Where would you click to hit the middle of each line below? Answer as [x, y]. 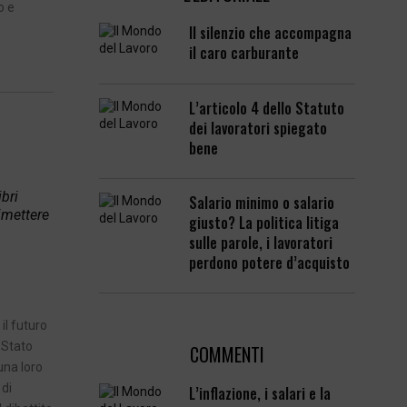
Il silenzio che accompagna [271, 33]
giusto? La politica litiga [264, 222]
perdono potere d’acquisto [270, 262]
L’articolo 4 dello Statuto [267, 108]
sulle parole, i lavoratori [261, 242]
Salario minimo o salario [262, 202]
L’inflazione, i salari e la [260, 393]
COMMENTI [227, 354]
